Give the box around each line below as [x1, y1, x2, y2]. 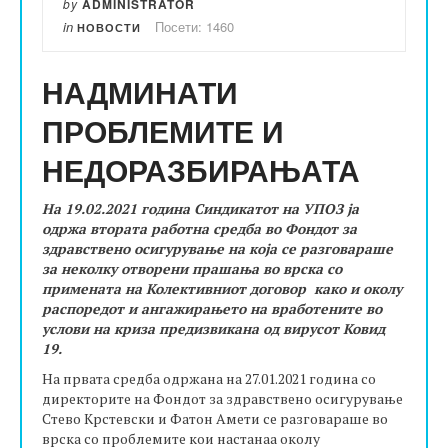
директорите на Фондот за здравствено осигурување [42, 389, 403, 408]
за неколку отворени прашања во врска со [42, 259, 342, 278]
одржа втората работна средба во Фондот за [42, 219, 357, 238]
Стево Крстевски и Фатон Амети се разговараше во [42, 409, 388, 428]
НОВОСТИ [77, 20, 141, 35]
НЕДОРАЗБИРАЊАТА [42, 148, 360, 191]
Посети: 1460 [155, 17, 234, 36]
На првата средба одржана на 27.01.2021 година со [42, 369, 376, 388]
